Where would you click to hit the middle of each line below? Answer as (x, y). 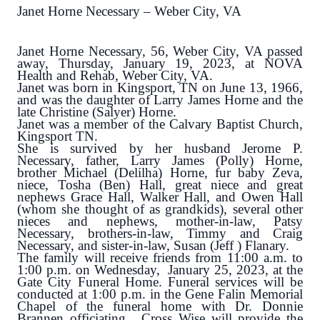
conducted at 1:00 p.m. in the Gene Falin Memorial (160, 294)
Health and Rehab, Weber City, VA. (115, 76)
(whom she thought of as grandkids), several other (160, 209)
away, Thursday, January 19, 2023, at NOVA (160, 64)
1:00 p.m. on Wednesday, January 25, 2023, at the (160, 270)
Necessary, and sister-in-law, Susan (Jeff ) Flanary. (153, 246)
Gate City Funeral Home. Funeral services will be (160, 282)
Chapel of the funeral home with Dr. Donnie (160, 306)
